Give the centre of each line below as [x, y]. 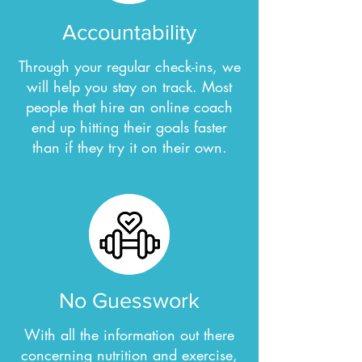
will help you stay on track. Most [129, 86]
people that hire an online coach [129, 107]
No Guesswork [129, 300]
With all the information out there [129, 335]
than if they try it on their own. [129, 147]
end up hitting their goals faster [129, 127]
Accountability [129, 32]
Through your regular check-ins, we [129, 66]
